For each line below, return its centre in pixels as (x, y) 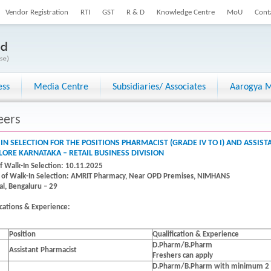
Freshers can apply (183, 256)
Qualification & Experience (196, 234)
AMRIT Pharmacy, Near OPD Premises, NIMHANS (150, 176)
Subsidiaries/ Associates (159, 87)
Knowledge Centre (186, 12)
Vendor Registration (37, 12)
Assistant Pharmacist (43, 250)
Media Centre (61, 87)
